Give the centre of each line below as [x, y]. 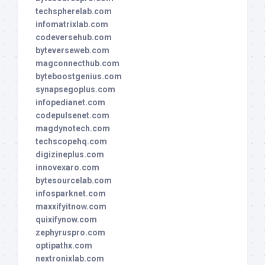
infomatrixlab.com [72, 25]
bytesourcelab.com [74, 181]
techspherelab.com [74, 12]
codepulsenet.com [72, 116]
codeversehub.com [74, 38]
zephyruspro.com [70, 233]
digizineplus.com [70, 155]
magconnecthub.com [77, 64]
